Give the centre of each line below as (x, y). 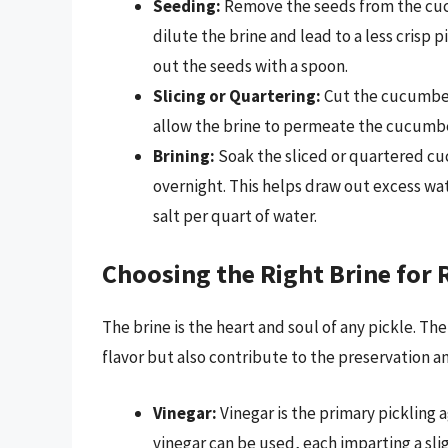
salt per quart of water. (235, 215)
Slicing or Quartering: (237, 95)
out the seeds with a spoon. (250, 65)
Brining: (184, 155)
